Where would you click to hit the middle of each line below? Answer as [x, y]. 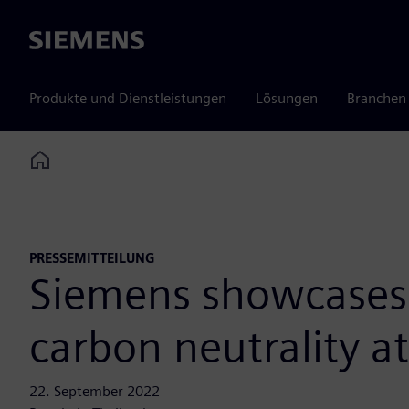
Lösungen [287, 98]
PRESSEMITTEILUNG [92, 258]
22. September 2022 [94, 392]
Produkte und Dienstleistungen [128, 98]
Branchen [377, 98]
